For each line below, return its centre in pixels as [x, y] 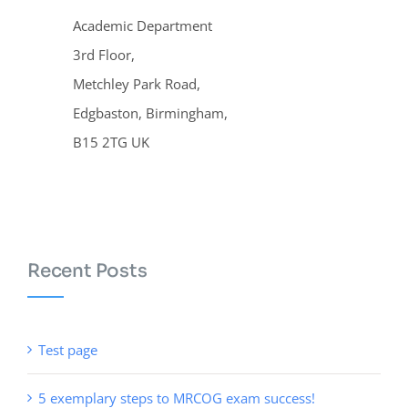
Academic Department [143, 25]
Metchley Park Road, [137, 83]
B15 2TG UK [111, 142]
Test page [68, 349]
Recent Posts [87, 270]
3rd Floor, [104, 54]
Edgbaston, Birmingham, [150, 112]
